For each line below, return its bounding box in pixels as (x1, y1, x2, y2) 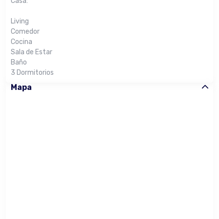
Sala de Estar (11, 48, 52, 56)
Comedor (11, 27, 40, 36)
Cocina (11, 38, 32, 46)
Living (11, 17, 29, 25)
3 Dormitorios (11, 68, 54, 77)
